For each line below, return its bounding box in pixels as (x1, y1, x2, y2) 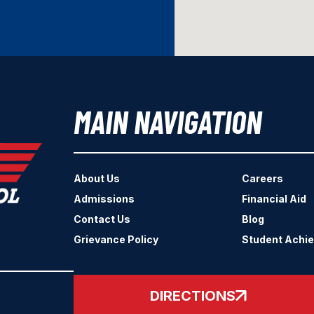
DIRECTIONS (150, 287, 236, 305)
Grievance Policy (74, 233, 159, 246)
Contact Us (74, 213, 131, 226)
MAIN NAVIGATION (74, 102, 262, 141)
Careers (242, 172, 284, 185)
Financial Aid (242, 193, 307, 205)
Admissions (74, 193, 135, 205)
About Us (74, 172, 121, 185)
